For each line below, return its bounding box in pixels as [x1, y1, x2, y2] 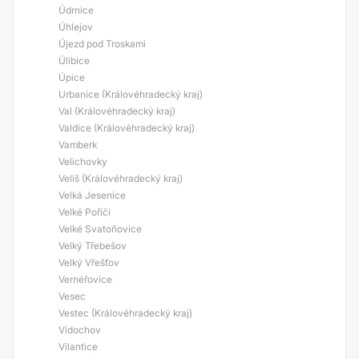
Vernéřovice [58, 273, 112, 285]
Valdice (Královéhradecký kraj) [58, 122, 195, 134]
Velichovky [58, 155, 107, 167]
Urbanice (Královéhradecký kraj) [58, 88, 203, 100]
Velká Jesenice [58, 189, 126, 201]
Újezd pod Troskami [58, 38, 146, 50]
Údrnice [58, 4, 94, 16]
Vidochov [58, 324, 101, 336]
